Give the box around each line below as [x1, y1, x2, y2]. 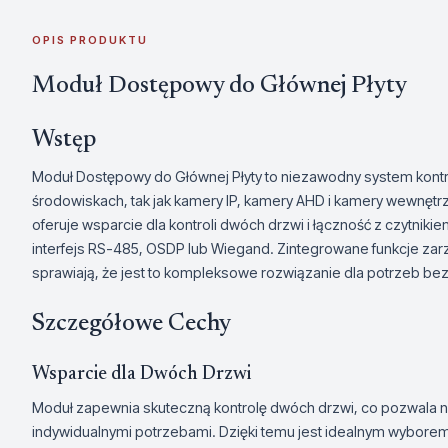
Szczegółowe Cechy [32, 312, 231, 336]
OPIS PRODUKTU [32, 33, 148, 47]
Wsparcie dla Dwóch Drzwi [32, 365, 251, 384]
